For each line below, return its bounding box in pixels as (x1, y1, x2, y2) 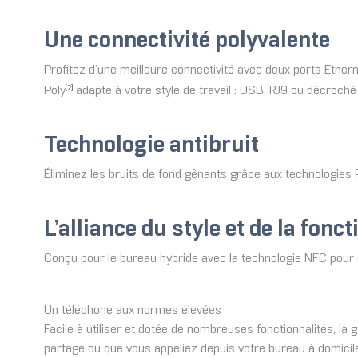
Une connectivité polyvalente (44, 30, 330, 53)
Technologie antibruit (44, 135, 259, 157)
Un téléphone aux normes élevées (44, 304, 221, 317)
